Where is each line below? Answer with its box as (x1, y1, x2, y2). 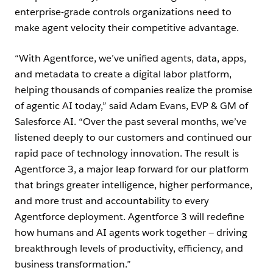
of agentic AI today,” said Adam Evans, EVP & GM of (15, 99, 248, 113)
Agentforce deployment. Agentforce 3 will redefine (15, 210, 244, 224)
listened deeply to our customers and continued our (15, 131, 252, 144)
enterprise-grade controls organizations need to (15, 5, 232, 19)
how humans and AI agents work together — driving (15, 226, 247, 239)
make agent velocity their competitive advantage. (15, 21, 239, 35)
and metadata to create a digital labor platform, (15, 68, 232, 81)
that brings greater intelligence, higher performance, (15, 179, 252, 192)
